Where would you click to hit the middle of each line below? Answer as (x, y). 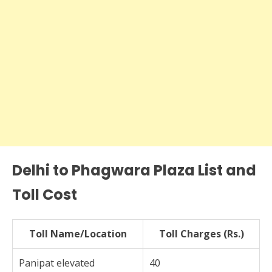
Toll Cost (45, 194)
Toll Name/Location (78, 233)
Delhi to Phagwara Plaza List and (134, 170)
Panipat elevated (57, 263)
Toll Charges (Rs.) (201, 233)
